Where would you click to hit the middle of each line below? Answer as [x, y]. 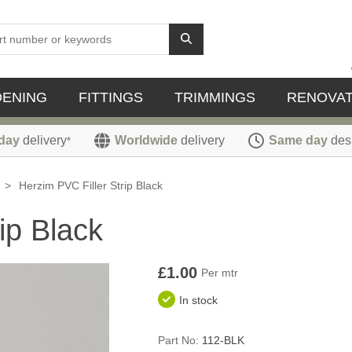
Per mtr [219, 273]
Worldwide [146, 140]
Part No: [178, 341]
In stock [198, 301]
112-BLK [223, 341]
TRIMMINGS [215, 97]
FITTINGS [111, 97]
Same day [298, 140]
